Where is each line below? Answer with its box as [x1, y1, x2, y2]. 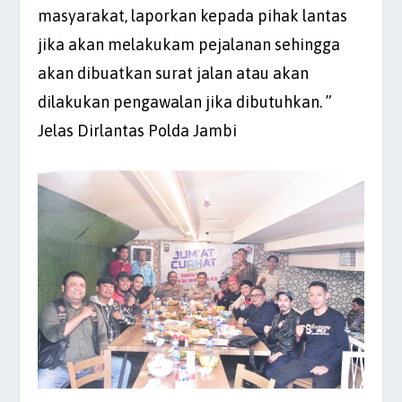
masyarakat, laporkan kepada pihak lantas [38, 5, 348, 25]
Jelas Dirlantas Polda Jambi [38, 120, 238, 140]
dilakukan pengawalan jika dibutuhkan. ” [38, 92, 333, 111]
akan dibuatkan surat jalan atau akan [38, 63, 310, 83]
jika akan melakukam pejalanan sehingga [38, 34, 341, 54]
